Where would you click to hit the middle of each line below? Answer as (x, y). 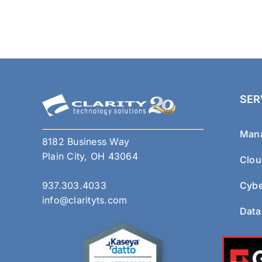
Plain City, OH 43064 (90, 156)
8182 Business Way (86, 141)
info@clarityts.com (85, 200)
